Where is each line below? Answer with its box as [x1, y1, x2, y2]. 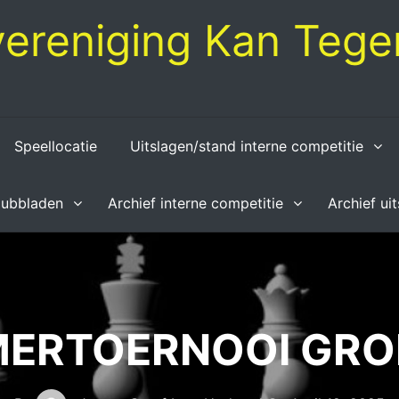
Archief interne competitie [108, 194, 283, 212]
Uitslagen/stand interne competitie [130, 137, 364, 155]
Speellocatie [14, 137, 98, 155]
